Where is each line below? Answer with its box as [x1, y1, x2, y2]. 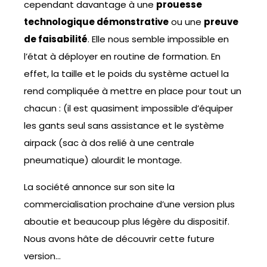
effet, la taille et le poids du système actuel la [24, 67, 229, 80]
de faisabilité [24, 33, 88, 46]
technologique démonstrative [24, 15, 169, 29]
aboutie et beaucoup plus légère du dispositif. [24, 215, 229, 228]
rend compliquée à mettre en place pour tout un [24, 85, 241, 98]
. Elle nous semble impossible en [88, 33, 229, 46]
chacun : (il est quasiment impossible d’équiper [24, 102, 233, 115]
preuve [204, 15, 238, 29]
